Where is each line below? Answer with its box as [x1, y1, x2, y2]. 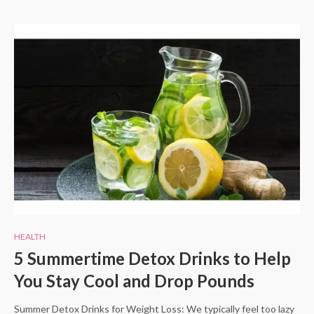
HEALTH [14, 231, 46, 242]
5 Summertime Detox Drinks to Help [14, 247, 291, 268]
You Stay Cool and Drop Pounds [14, 270, 254, 291]
